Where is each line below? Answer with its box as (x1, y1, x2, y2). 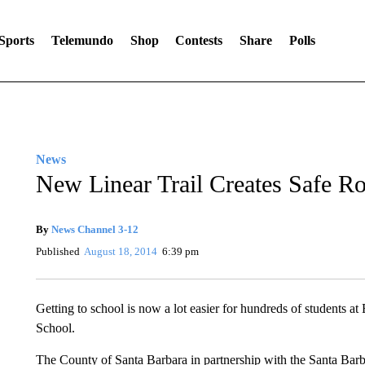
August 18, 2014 (84, 245, 158, 257)
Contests (175, 33, 223, 47)
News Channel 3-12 (51, 223, 139, 235)
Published (35, 245, 80, 257)
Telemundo (51, 33, 113, 47)
